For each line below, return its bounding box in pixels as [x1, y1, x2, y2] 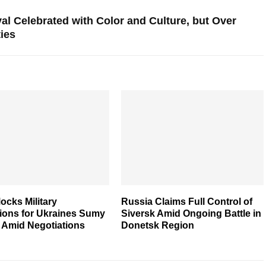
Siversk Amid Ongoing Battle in [121, 208, 261, 218]
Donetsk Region [121, 220, 194, 230]
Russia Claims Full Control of [121, 196, 252, 207]
